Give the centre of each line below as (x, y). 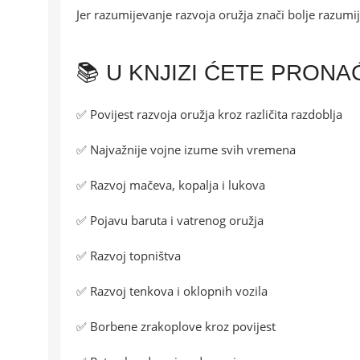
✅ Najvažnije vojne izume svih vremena (186, 150)
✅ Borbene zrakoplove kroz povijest (176, 327)
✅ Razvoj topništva (129, 256)
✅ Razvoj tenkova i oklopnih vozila (172, 291)
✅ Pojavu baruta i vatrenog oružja (170, 221)
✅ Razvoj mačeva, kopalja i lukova (171, 185)
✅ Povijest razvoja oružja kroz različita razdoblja (209, 115)
